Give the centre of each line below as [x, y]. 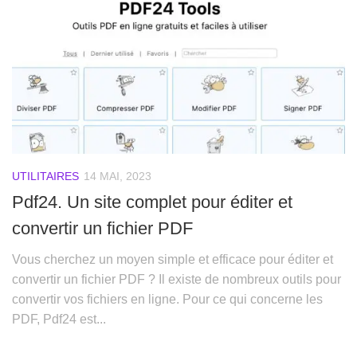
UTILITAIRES [45, 176]
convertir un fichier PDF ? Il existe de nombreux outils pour [177, 279]
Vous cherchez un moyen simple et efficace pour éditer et [173, 259]
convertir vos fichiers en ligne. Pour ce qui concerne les [167, 299]
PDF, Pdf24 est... [59, 319]
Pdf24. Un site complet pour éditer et [152, 202]
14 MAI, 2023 [118, 176]
